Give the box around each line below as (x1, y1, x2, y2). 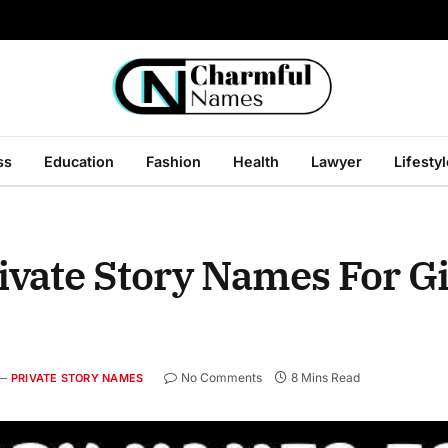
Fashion (146, 152, 201, 170)
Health (233, 152, 279, 170)
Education (44, 152, 114, 170)
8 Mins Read (291, 370, 361, 386)
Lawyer (311, 152, 362, 170)
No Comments (181, 370, 263, 386)
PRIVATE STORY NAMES (11, 371, 144, 386)
